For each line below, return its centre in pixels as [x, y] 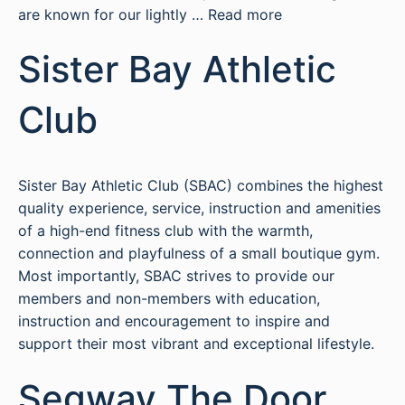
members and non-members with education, [169, 298]
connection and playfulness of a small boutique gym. [199, 253]
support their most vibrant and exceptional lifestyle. [196, 344]
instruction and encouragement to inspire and [174, 321]
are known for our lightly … [113, 14]
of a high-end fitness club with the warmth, [165, 231]
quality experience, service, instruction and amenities [199, 208]
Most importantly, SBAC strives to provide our [176, 276]
